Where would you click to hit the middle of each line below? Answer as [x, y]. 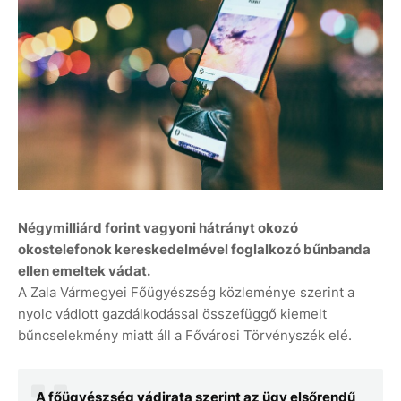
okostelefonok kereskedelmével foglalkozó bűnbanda [194, 250]
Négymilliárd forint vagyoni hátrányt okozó [158, 228]
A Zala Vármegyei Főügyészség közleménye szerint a [186, 293]
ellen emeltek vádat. [84, 271]
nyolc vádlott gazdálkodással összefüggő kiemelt [172, 314]
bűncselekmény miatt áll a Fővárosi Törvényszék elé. [187, 336]
